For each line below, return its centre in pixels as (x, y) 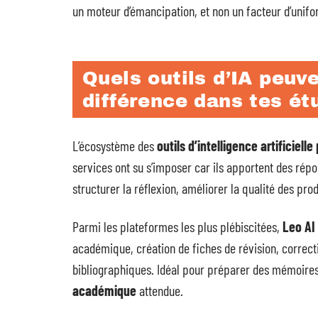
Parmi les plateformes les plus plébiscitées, (177, 226)
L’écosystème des (115, 146)
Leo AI (299, 226)
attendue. (160, 290)
